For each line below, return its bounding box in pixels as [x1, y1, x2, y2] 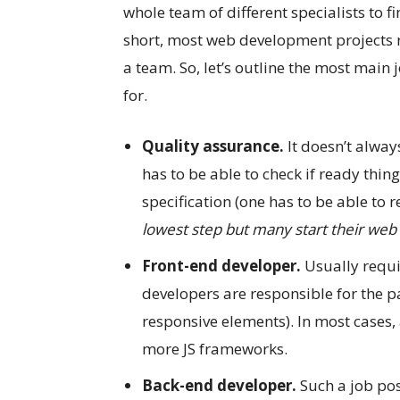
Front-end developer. [142, 255, 301, 276]
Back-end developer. [142, 375, 300, 396]
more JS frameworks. [142, 338, 287, 359]
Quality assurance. [142, 136, 284, 156]
